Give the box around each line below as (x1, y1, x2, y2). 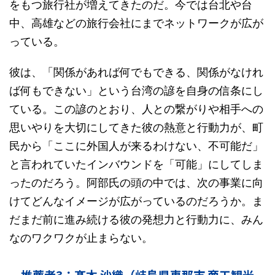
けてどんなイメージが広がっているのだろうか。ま (9, 195, 263, 207)
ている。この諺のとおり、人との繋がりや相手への (9, 103, 263, 115)
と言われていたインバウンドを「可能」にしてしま (9, 158, 263, 171)
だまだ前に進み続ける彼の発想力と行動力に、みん (9, 213, 263, 226)
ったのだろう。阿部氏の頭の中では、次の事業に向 (9, 176, 263, 189)
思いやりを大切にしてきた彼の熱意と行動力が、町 (9, 121, 263, 134)
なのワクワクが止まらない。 (9, 231, 153, 244)
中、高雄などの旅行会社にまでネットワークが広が (9, 17, 263, 29)
